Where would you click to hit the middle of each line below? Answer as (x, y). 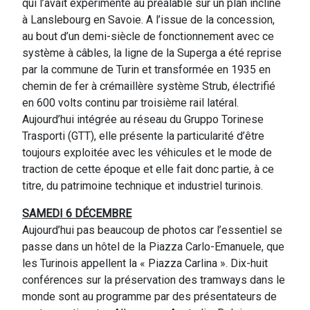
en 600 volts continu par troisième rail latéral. (130, 102)
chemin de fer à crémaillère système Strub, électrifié (149, 86)
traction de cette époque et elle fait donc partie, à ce (148, 169)
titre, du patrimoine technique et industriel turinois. (143, 185)
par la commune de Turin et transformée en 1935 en (146, 69)
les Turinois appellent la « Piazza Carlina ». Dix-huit (145, 263)
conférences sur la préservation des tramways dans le (154, 280)
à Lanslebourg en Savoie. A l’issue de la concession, (148, 19)
